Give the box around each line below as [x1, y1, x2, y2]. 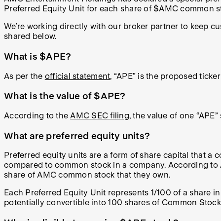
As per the [4, 71, 45, 81]
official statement [44, 71, 110, 81]
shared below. [4, 32, 57, 41]
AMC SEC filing [70, 111, 129, 120]
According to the [4, 111, 71, 120]
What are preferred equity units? [4, 130, 150, 141]
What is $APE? [4, 50, 72, 62]
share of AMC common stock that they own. [4, 170, 170, 180]
